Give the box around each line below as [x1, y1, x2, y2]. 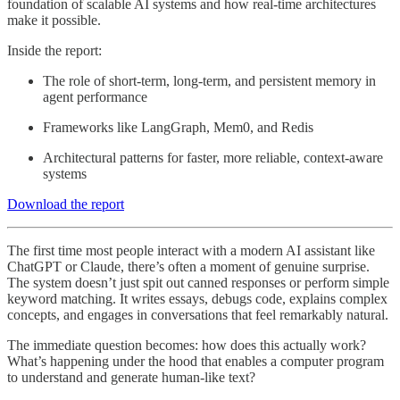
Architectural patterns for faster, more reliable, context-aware [43, 149, 383, 165]
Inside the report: [7, 42, 102, 58]
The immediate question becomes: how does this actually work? [7, 337, 366, 353]
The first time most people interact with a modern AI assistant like [7, 242, 375, 258]
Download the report [7, 196, 124, 212]
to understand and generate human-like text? [7, 369, 255, 385]
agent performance [43, 88, 147, 104]
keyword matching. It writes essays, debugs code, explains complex [7, 290, 387, 306]
